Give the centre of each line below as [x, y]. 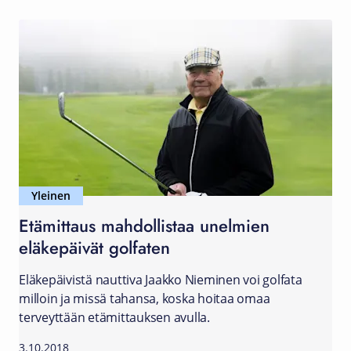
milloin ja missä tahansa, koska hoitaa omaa [145, 299]
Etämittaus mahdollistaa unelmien [144, 225]
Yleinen [51, 195]
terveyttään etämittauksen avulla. [114, 317]
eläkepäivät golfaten [94, 247]
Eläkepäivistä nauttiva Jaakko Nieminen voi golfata [161, 280]
